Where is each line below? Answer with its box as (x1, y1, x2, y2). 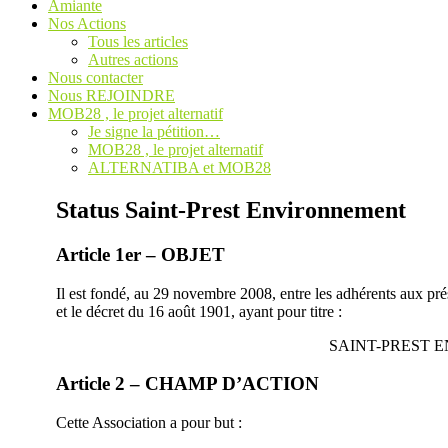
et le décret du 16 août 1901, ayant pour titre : (56, 302, 342, 320)
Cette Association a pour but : (56, 413, 242, 431)
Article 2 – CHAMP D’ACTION (56, 373, 319, 395)
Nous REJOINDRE (48, 87, 175, 104)
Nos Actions (48, 15, 126, 32)
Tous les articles (88, 33, 188, 50)
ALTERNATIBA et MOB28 (88, 159, 271, 176)
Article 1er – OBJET (56, 243, 225, 265)
